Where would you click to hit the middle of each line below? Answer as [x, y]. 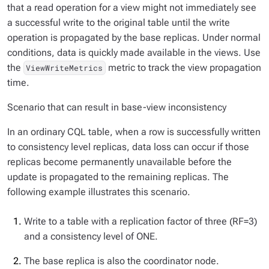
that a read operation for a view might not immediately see [132, 8]
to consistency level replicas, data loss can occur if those [128, 147]
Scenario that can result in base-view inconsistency [117, 107]
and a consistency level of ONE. [91, 236]
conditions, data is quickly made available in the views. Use [134, 53]
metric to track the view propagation [183, 68]
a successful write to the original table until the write [119, 23]
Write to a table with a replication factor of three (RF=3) [141, 221]
